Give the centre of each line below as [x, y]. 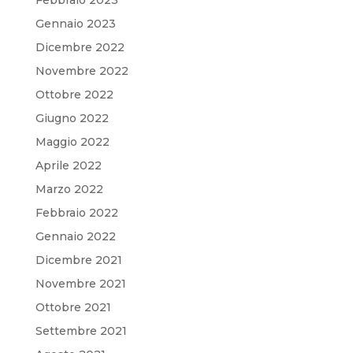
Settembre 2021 [81, 331]
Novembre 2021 [80, 283]
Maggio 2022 [72, 141]
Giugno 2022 [72, 118]
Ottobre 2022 [74, 94]
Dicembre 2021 [78, 260]
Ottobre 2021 [73, 307]
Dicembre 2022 [80, 47]
